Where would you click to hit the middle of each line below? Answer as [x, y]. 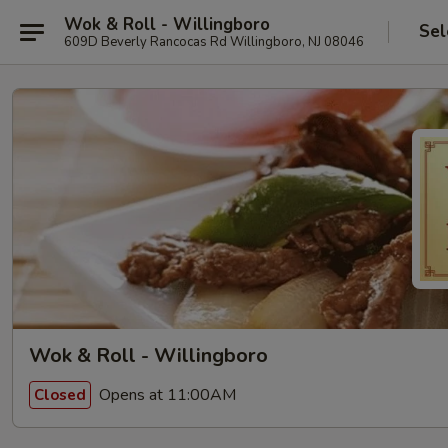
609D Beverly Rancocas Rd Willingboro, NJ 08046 [214, 41]
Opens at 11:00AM [165, 394]
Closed [60, 394]
